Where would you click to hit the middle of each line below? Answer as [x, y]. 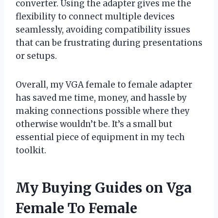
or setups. [36, 56]
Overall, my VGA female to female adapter [104, 84]
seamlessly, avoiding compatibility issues [103, 29]
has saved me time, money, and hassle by [101, 98]
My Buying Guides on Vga [104, 188]
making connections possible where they [103, 111]
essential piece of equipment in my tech [100, 137]
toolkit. [31, 150]
